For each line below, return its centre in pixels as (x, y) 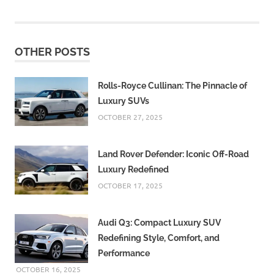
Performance (124, 254)
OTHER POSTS (52, 52)
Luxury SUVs (124, 101)
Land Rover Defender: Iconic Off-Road (173, 154)
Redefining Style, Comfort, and (159, 238)
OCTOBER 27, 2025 (130, 117)
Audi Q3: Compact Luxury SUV (159, 223)
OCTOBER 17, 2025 (130, 186)
